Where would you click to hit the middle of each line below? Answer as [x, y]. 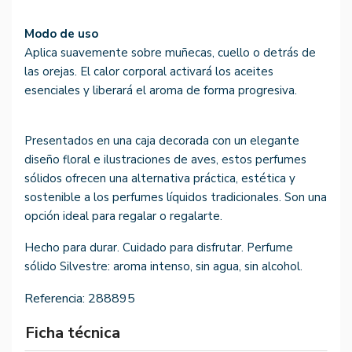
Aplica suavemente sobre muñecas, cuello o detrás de [170, 53]
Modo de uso [61, 34]
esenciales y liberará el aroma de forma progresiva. [161, 91]
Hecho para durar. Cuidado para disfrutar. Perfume [159, 248]
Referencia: [55, 299]
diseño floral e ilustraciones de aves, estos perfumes [165, 160]
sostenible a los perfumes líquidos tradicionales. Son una [176, 198]
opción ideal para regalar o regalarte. [123, 216]
